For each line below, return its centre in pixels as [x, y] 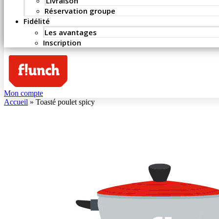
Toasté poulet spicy [65, 102]
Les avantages [71, 32]
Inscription [62, 43]
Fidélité [37, 21]
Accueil [16, 102]
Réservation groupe [80, 11]
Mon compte [23, 93]
